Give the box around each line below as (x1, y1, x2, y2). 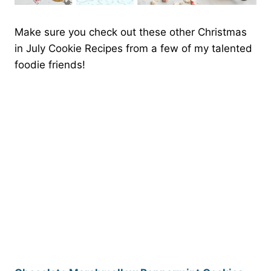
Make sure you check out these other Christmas (15, 26, 247, 39)
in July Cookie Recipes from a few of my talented (15, 42, 252, 55)
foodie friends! (15, 59, 85, 71)
